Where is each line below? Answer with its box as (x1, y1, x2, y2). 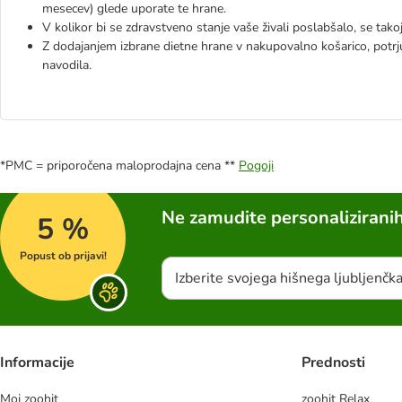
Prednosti (301, 353, 365, 373)
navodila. (42, 57, 92, 74)
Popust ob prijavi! (19, 249, 107, 263)
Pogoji (239, 157, 274, 174)
